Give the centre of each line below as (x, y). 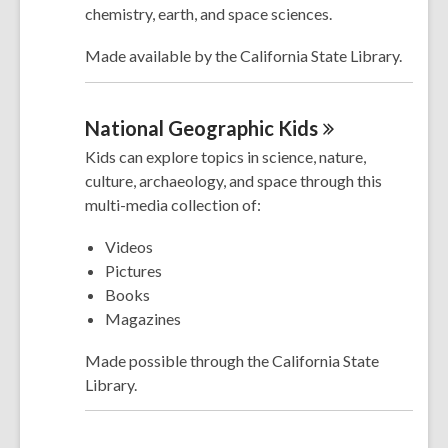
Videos (129, 246)
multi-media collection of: (173, 204)
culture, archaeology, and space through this (233, 180)
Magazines (143, 318)
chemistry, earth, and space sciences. (208, 14)
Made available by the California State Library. (243, 56)
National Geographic (181, 127)
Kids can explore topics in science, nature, (225, 156)
